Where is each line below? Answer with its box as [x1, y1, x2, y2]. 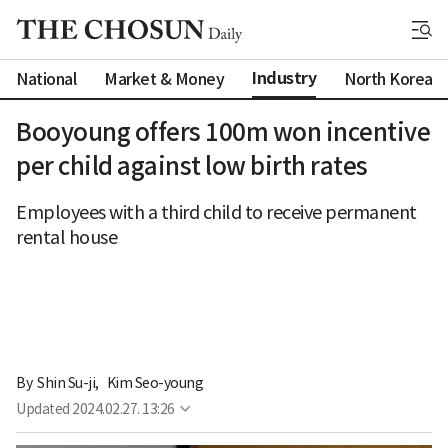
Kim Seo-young [106, 373, 203, 392]
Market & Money [104, 68, 224, 89]
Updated [16, 399, 70, 418]
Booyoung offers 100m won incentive [16, 117, 430, 148]
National [16, 68, 76, 89]
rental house [16, 226, 117, 249]
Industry [252, 68, 316, 89]
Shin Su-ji [37, 373, 95, 392]
